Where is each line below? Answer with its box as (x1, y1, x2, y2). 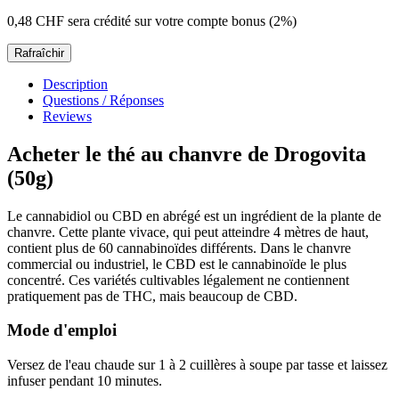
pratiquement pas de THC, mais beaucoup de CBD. (7, 288, 297, 304)
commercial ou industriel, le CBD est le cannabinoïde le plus (7, 256, 346, 272)
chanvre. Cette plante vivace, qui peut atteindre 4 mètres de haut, (7, 224, 369, 240)
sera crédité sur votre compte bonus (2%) (64, 12, 297, 28)
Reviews (43, 108, 92, 124)
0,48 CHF (7, 12, 64, 28)
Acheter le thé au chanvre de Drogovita (7, 142, 366, 166)
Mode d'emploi (7, 321, 117, 340)
